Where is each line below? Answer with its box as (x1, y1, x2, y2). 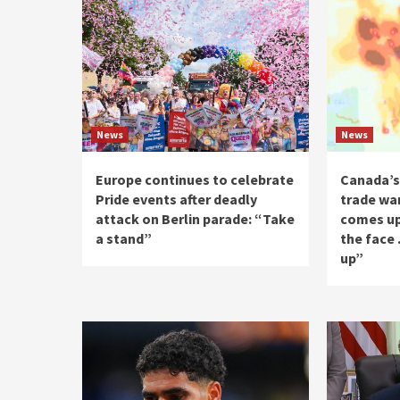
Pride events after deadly (96, 190, 257, 208)
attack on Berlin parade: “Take (96, 210, 295, 228)
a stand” (96, 229, 152, 247)
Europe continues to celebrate (96, 171, 294, 188)
